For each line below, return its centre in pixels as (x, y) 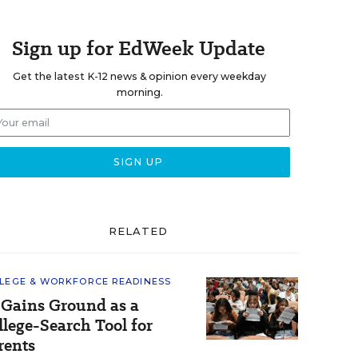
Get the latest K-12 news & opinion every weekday (139, 76)
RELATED (138, 231)
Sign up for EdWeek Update (138, 48)
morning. (139, 92)
